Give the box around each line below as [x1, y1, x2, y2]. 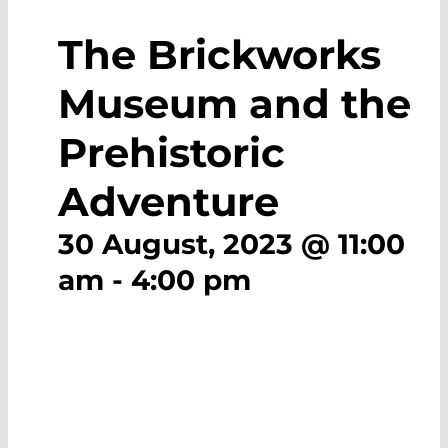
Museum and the [58, 79, 411, 128]
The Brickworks [58, 30, 381, 79]
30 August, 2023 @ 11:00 [58, 227, 405, 261]
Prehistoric [58, 128, 285, 177]
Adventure [58, 177, 279, 226]
